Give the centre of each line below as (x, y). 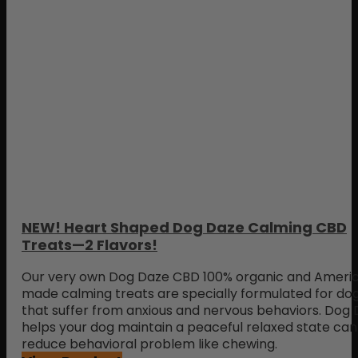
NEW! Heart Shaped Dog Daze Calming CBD (184, 227)
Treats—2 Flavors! (89, 245)
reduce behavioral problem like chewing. (149, 344)
